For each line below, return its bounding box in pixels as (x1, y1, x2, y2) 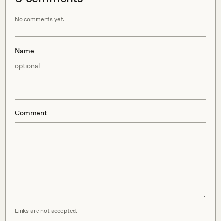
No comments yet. (15, 15, 65, 23)
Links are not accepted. (15, 207, 78, 214)
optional (15, 61, 40, 70)
